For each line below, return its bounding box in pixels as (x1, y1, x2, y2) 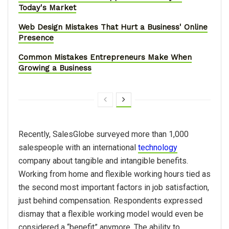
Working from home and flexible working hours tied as (18, 169, 211, 179)
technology (138, 142, 177, 152)
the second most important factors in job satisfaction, (18, 182, 209, 192)
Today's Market (18, 3, 76, 12)
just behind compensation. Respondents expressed (18, 195, 202, 205)
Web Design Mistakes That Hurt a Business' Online (18, 22, 208, 32)
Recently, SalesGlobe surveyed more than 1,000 (18, 129, 189, 139)
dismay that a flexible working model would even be (18, 209, 203, 219)
